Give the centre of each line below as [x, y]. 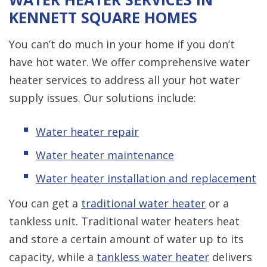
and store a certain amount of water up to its [126, 239]
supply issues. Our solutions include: [103, 97]
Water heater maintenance [105, 155]
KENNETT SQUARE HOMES [103, 17]
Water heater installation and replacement [146, 178]
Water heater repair [87, 131]
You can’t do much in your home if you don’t [122, 44]
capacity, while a [53, 257]
